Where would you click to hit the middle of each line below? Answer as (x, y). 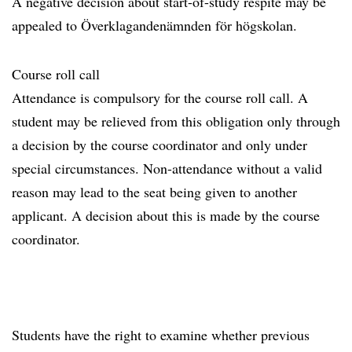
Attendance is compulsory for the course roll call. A (160, 97)
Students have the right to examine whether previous (161, 335)
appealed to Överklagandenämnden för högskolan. (154, 25)
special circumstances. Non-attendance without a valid (167, 168)
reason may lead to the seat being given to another (154, 192)
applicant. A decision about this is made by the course (166, 215)
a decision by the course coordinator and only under (159, 145)
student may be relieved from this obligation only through (176, 121)
